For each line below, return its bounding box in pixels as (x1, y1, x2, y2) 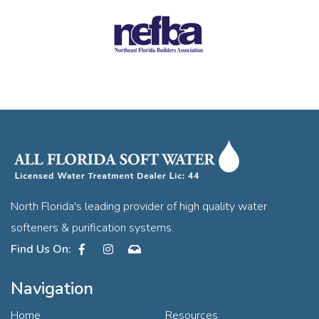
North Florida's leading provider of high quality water (11, 198, 267, 214)
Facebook (92, 240, 140, 256)
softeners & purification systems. (11, 219, 174, 236)
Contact (145, 240, 184, 256)
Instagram (118, 240, 167, 256)
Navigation (11, 276, 93, 300)
